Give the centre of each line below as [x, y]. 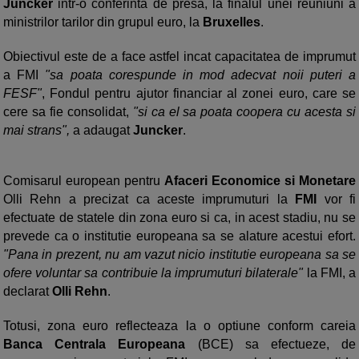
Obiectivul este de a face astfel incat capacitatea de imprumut [179, 56]
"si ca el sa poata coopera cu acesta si [244, 112]
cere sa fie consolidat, [68, 112]
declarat [26, 291]
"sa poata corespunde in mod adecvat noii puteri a [198, 75]
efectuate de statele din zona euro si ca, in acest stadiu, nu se [179, 218]
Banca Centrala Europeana [95, 344]
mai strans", [36, 130]
